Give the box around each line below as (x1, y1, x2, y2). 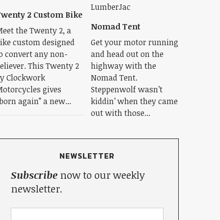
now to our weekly (57, 168, 145, 182)
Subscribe (10, 168, 57, 182)
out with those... (90, 108, 150, 118)
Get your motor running (90, 37, 178, 48)
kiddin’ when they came (90, 96, 178, 107)
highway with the (90, 60, 156, 71)
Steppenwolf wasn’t (90, 84, 163, 95)
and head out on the (90, 49, 164, 59)
